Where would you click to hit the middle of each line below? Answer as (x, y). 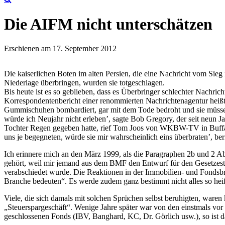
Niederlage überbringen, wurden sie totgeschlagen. (84, 83)
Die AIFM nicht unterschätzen (108, 24)
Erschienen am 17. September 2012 (60, 49)
